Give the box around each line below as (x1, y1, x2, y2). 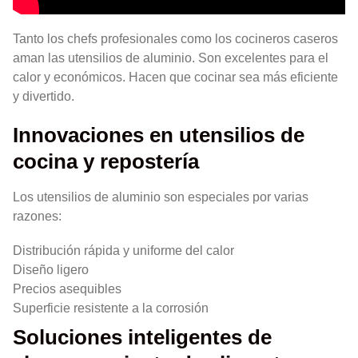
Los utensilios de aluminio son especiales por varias (13, 189, 308, 204)
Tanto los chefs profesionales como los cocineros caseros (13, 32, 338, 46)
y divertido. (13, 89, 74, 104)
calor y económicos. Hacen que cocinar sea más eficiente (13, 70, 338, 85)
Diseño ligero (13, 262, 89, 276)
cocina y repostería (13, 149, 199, 173)
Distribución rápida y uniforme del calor (13, 243, 234, 257)
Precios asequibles (13, 281, 121, 296)
